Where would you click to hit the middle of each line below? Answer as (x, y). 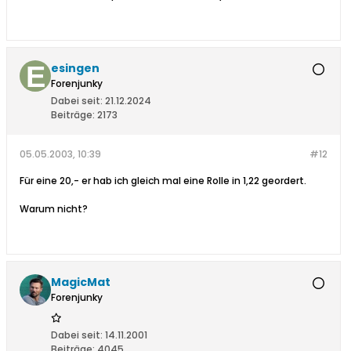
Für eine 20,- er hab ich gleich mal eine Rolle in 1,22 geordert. (163, 181)
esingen (75, 69)
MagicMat (81, 282)
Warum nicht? (54, 209)
